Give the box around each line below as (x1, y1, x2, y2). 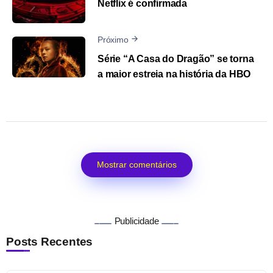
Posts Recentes (6, 235, 93, 248)
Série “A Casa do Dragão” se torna (97, 53, 254, 64)
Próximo (97, 35, 129, 45)
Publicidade (114, 215, 159, 226)
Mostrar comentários (96, 159, 177, 169)
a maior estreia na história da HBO (97, 68, 251, 79)
